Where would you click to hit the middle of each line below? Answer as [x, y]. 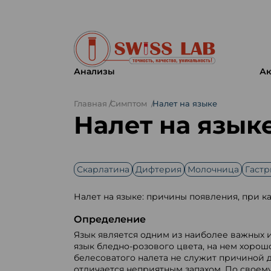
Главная [90, 103]
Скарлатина [103, 169]
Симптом [129, 103]
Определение [109, 219]
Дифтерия [158, 169]
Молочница [213, 169]
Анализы [94, 71]
